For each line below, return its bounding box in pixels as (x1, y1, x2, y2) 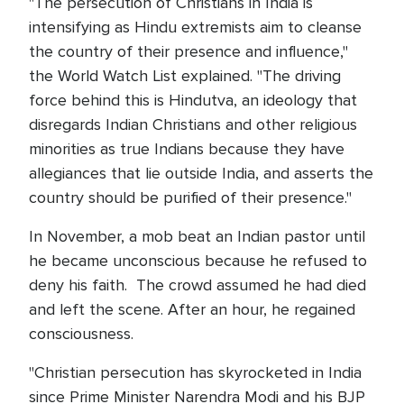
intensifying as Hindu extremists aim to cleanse (29, 17, 362, 38)
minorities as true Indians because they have (29, 139, 344, 160)
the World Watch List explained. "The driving (29, 66, 341, 87)
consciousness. (29, 324, 133, 344)
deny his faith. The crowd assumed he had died (29, 275, 366, 296)
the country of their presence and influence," (29, 41, 348, 62)
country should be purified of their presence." (29, 188, 352, 208)
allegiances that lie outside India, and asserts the (29, 163, 373, 184)
